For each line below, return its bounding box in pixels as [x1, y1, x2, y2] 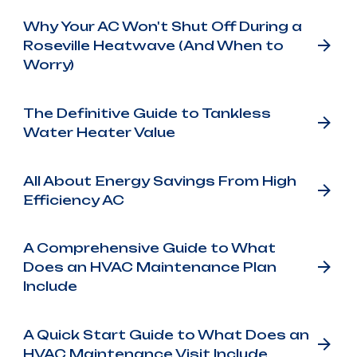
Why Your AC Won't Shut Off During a [22, 18, 302, 35]
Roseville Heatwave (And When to [22, 37, 284, 54]
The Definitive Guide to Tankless [22, 104, 271, 121]
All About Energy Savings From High [22, 172, 296, 189]
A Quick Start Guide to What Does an [22, 326, 309, 343]
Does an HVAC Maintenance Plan [22, 259, 277, 276]
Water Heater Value [22, 124, 175, 140]
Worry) [22, 57, 74, 73]
